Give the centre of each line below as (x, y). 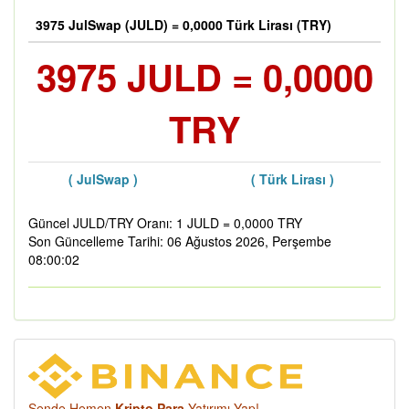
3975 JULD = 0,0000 (204, 76)
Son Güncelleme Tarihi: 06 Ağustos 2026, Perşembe (180, 241)
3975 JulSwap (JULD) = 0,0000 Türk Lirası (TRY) (184, 25)
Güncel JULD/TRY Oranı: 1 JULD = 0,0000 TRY (165, 223)
